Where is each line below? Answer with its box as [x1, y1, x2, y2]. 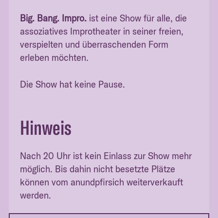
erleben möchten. [20, 52, 89, 64]
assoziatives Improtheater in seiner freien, [20, 26, 184, 37]
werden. [20, 189, 52, 201]
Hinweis [20, 115, 72, 141]
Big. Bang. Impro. [20, 13, 87, 24]
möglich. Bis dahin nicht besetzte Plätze [20, 163, 176, 175]
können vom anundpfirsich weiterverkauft [20, 176, 183, 188]
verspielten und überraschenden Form [20, 39, 169, 51]
